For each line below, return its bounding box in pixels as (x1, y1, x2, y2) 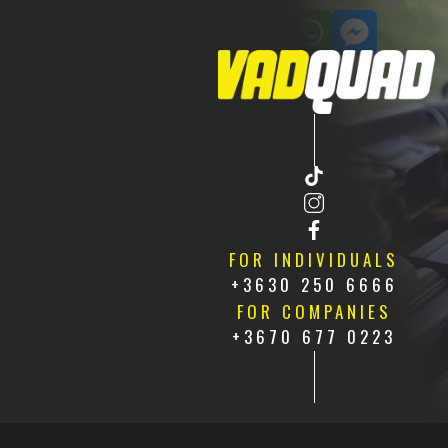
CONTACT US (100, 19, 197, 45)
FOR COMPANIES (236, 299, 392, 324)
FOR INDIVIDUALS (229, 247, 400, 272)
